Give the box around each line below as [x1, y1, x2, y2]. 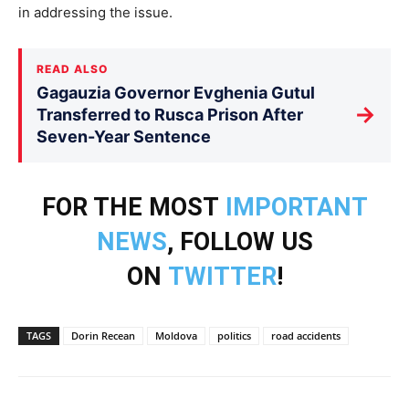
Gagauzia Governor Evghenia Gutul [37, 82, 315, 102]
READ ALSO [37, 61, 108, 76]
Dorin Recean [71, 328, 135, 342]
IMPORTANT [225, 192, 368, 222]
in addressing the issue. [18, 3, 173, 21]
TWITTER [167, 261, 277, 291]
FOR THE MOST [41, 192, 225, 222]
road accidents [271, 328, 341, 342]
